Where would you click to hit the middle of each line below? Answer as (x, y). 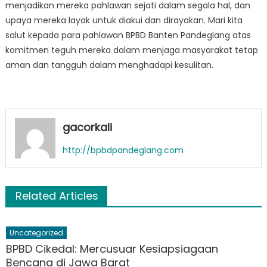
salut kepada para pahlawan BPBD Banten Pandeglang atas (128, 35)
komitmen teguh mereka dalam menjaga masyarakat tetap (131, 50)
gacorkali (87, 127)
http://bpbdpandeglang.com (123, 150)
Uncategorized (37, 232)
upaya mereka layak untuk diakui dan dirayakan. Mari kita (124, 20)
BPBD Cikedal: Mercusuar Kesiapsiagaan (112, 249)
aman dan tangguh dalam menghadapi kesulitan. (109, 65)
